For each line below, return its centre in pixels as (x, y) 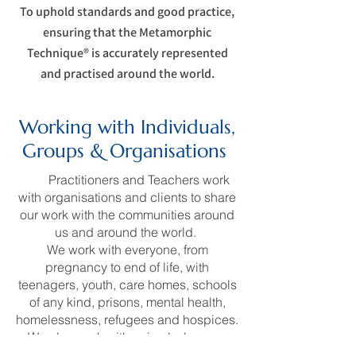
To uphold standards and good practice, (127, 12)
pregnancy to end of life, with (127, 267)
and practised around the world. (127, 74)
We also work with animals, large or (127, 337)
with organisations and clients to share (127, 197)
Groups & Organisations (127, 151)
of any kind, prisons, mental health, (127, 302)
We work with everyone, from (127, 250)
